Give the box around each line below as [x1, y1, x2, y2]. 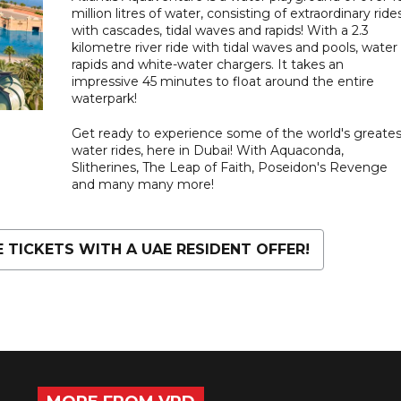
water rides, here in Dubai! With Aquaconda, [71, 141, 344, 158]
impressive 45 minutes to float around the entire [71, 73, 374, 90]
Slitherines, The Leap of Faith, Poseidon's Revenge [71, 158, 388, 175]
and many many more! [71, 175, 214, 192]
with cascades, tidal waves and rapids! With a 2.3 [71, 21, 369, 38]
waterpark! [71, 90, 137, 107]
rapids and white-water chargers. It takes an [71, 55, 344, 73]
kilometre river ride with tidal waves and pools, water [71, 38, 397, 55]
